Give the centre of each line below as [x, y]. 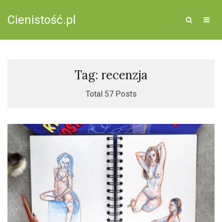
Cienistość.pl [42, 20]
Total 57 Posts [111, 94]
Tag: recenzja [111, 75]
